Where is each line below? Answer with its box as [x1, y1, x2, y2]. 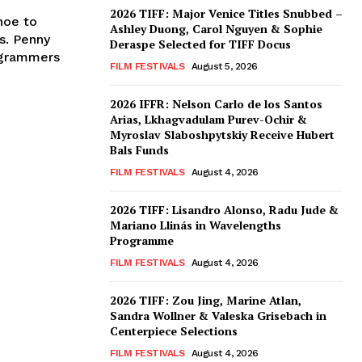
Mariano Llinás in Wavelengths [110, 217, 281, 234]
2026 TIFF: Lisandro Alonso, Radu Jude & [110, 202, 339, 218]
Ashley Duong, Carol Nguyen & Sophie [110, 21, 322, 37]
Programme [110, 233, 174, 249]
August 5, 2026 [191, 61, 258, 73]
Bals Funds [110, 142, 169, 158]
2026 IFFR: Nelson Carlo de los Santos [110, 96, 322, 112]
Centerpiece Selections [110, 323, 238, 339]
